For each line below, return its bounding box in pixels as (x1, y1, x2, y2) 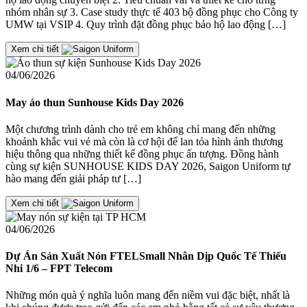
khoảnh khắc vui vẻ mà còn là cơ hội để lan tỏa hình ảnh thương (5, 135, 283, 147)
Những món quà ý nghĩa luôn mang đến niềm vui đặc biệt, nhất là (5, 289, 290, 302)
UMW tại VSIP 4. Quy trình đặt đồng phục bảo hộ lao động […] (5, 19, 286, 31)
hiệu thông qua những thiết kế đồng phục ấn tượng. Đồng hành (5, 147, 279, 160)
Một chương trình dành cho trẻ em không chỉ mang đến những (5, 123, 275, 135)
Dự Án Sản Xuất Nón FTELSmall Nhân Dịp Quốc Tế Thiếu (5, 250, 286, 262)
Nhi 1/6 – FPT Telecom (5, 262, 112, 275)
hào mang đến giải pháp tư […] (5, 172, 141, 184)
